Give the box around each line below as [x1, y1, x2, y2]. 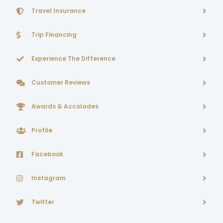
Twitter [31, 198, 54, 206]
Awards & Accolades [31, 102, 99, 111]
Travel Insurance [31, 6, 86, 15]
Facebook [31, 150, 63, 158]
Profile [31, 126, 52, 134]
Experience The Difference [31, 54, 115, 63]
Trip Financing [31, 30, 77, 39]
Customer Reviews [31, 78, 90, 87]
